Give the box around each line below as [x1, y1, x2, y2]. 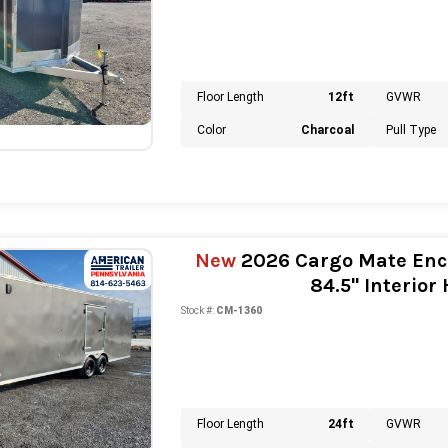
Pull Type [386, 123, 437, 138]
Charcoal [301, 123, 355, 138]
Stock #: [180, 304, 214, 316]
